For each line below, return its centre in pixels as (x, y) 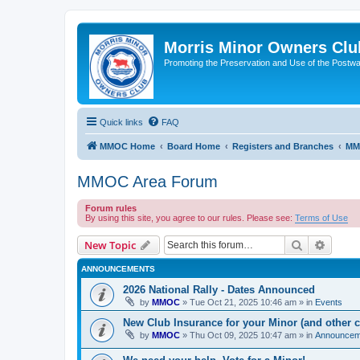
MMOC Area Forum (147, 182)
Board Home (194, 146)
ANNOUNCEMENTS (118, 269)
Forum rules (111, 208)
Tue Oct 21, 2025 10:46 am (243, 302)
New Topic (110, 245)
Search (320, 244)
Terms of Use (321, 218)
